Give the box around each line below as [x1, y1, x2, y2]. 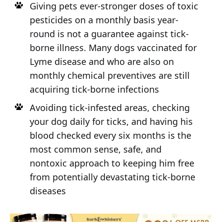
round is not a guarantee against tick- [29, 27, 189, 40]
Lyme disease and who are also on [29, 55, 174, 67]
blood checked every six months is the [29, 129, 191, 141]
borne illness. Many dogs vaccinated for [29, 41, 197, 54]
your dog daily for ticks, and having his [29, 115, 193, 127]
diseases [29, 184, 66, 197]
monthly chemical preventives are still [29, 69, 190, 81]
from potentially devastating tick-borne [29, 170, 195, 183]
